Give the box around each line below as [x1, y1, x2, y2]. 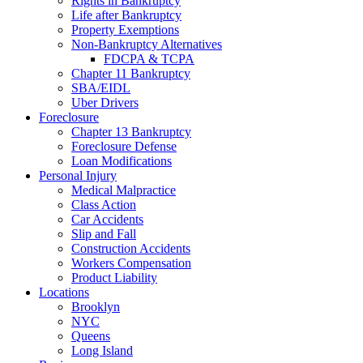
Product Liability [71, 271, 157, 284]
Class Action [71, 198, 136, 211]
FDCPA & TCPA [104, 52, 194, 66]
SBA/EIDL [71, 81, 130, 95]
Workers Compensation [71, 256, 191, 270]
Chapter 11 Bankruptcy [71, 66, 190, 80]
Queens [71, 329, 110, 343]
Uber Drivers [71, 96, 139, 109]
